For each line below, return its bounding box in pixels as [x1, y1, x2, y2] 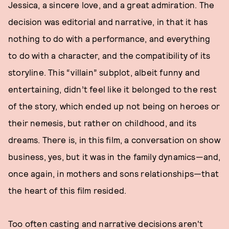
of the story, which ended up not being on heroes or [8, 101, 220, 111]
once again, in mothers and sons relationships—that [8, 168, 219, 178]
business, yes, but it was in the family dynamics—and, [8, 151, 221, 162]
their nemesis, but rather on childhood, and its [8, 118, 197, 128]
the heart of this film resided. [8, 185, 127, 195]
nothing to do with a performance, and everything [8, 33, 211, 43]
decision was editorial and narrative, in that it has [8, 16, 208, 27]
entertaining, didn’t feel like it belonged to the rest [8, 84, 217, 94]
